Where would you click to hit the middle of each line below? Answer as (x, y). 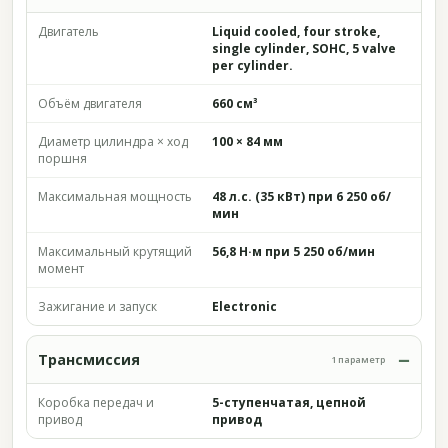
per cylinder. (252, 65)
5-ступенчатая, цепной (289, 402)
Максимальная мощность (115, 196)
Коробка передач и (96, 402)
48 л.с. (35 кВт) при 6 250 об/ (301, 196)
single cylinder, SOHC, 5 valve (304, 48)
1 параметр (358, 359)
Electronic (244, 306)
